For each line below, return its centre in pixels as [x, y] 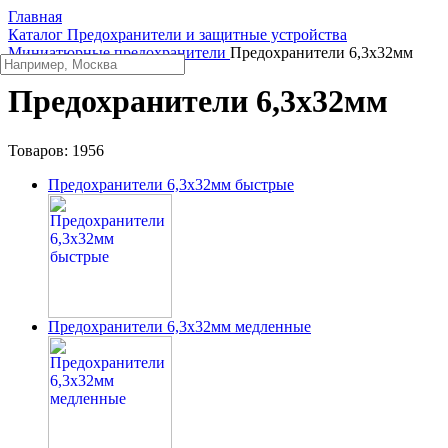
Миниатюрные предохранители [117, 52]
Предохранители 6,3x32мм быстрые [171, 184]
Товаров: [40, 150]
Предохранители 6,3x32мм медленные [179, 326]
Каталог [35, 34]
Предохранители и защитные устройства [207, 34]
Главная [35, 16]
